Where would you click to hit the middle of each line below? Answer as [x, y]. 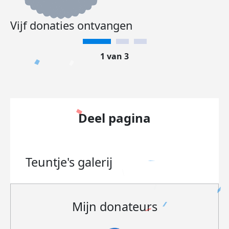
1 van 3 [114, 56]
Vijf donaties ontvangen [71, 25]
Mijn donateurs [114, 207]
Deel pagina [114, 118]
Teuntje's [52, 162]
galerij [95, 162]
